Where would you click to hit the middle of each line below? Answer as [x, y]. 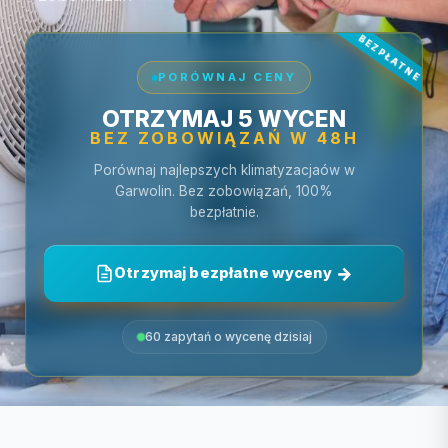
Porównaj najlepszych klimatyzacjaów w [224, 170]
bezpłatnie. [224, 212]
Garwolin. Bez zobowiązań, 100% [224, 191]
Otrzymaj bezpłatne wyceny [223, 273]
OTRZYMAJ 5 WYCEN [224, 118]
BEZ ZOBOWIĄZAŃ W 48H [224, 138]
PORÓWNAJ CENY [227, 77]
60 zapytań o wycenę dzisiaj [228, 336]
